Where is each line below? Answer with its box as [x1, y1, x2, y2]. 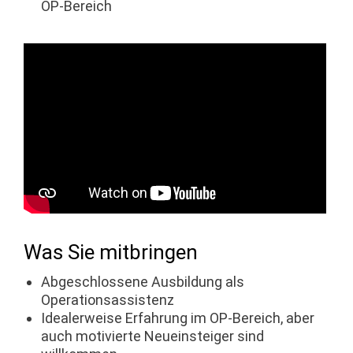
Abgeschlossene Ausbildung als [40, 273, 244, 291]
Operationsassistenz [40, 292, 177, 309]
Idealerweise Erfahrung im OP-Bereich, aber [40, 310, 314, 327]
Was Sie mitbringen [24, 240, 198, 265]
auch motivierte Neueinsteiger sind [40, 328, 264, 345]
